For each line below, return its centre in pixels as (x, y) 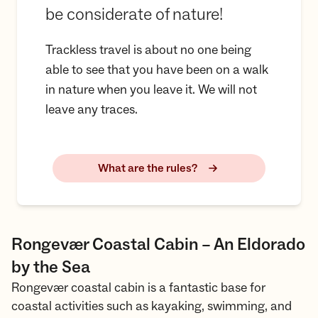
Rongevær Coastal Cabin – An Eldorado (158, 245)
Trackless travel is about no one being (148, 50)
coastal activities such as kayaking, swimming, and (152, 307)
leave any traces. (92, 110)
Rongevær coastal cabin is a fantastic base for (138, 288)
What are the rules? (148, 169)
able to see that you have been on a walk (157, 70)
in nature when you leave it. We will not (151, 90)
